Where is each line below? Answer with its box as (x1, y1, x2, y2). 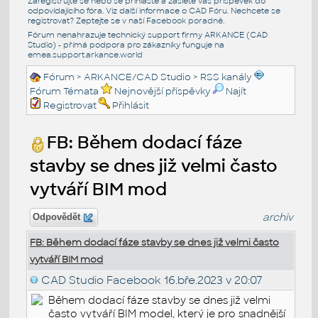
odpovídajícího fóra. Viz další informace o (27, 5, 189, 16)
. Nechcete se (226, 5, 280, 16)
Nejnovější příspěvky (114, 84, 211, 97)
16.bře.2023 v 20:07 (161, 273, 263, 287)
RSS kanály (200, 70, 252, 83)
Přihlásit (112, 99, 150, 111)
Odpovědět (30, 212, 84, 222)
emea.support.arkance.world (27, 49, 143, 60)
